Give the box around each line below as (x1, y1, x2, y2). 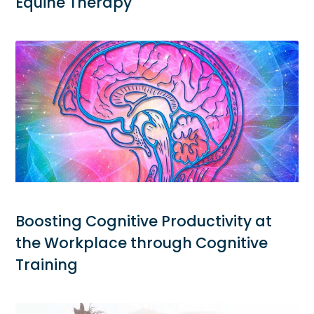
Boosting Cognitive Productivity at (15, 210, 273, 231)
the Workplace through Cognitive (15, 232, 268, 253)
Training (15, 254, 78, 275)
